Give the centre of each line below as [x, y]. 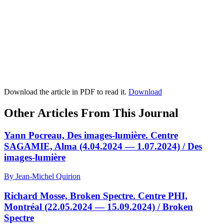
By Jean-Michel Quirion [42, 176]
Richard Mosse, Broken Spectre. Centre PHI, [96, 195]
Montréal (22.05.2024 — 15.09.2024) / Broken [98, 206]
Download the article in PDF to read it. [66, 91]
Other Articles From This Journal [91, 113]
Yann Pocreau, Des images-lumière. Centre [91, 135]
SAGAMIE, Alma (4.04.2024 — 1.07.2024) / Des [103, 146]
